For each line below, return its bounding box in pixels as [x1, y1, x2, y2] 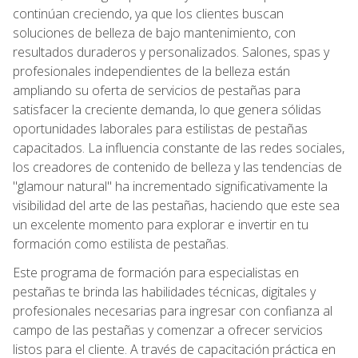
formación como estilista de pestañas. [13, 234, 229, 253]
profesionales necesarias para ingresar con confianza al [13, 301, 332, 320]
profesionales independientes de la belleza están [13, 62, 290, 80]
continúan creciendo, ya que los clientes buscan [13, 4, 284, 22]
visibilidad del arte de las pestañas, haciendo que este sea [13, 196, 340, 214]
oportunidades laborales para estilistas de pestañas [13, 119, 308, 137]
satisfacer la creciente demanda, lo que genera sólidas [13, 100, 321, 118]
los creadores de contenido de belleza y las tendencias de [13, 157, 342, 176]
